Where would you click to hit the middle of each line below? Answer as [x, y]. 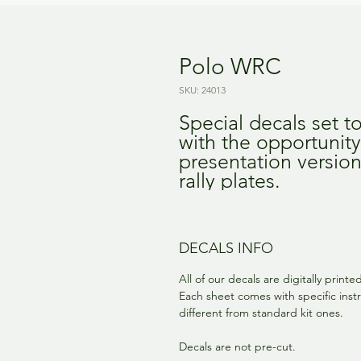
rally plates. [230, 180]
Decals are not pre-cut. [237, 346]
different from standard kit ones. [261, 312]
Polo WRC [230, 66]
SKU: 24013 [202, 89]
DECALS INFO [226, 248]
